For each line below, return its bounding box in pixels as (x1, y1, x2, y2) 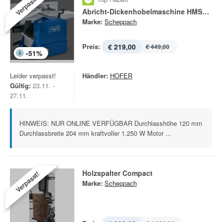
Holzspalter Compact (82, 168, 153, 178)
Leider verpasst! (10, 71, 56, 80)
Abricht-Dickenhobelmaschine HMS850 (202, 6, 209, 16)
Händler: (82, 71, 108, 80)
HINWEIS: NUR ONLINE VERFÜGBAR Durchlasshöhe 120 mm (19, 118, 202, 128)
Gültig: (10, 81, 31, 90)
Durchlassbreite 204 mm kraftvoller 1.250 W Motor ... (19, 128, 171, 138)
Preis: (82, 42, 100, 51)
